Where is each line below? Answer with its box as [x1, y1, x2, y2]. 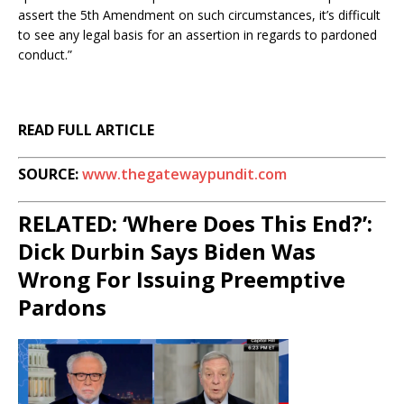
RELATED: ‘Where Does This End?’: [18, 208, 372, 239]
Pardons [18, 292, 106, 323]
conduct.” [18, 46, 72, 64]
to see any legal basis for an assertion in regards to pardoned [18, 26, 377, 44]
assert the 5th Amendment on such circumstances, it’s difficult [18, 6, 381, 24]
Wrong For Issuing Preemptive [18, 264, 345, 295]
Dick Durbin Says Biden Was [18, 236, 316, 267]
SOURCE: [18, 164, 82, 185]
